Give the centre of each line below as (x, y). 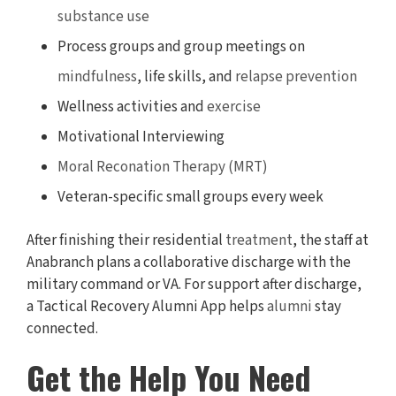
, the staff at (331, 241)
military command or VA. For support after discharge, (194, 285)
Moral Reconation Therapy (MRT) (163, 168)
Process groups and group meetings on (181, 47)
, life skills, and (186, 77)
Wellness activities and (132, 107)
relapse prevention (296, 77)
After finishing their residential (126, 241)
